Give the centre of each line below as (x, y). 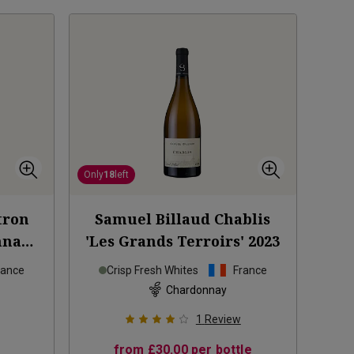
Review (222, 320)
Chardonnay (196, 290)
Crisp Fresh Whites (152, 271)
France (250, 271)
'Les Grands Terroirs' (165, 241)
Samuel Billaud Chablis (183, 219)
